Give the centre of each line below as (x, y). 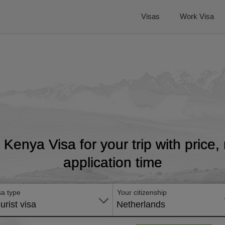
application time (113, 162)
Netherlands (141, 204)
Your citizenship (142, 192)
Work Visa (197, 16)
